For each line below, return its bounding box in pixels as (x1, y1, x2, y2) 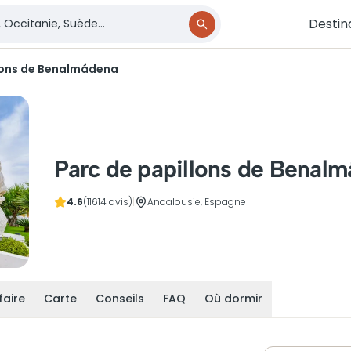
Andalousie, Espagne (147, 195, 247, 208)
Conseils (96, 291, 144, 306)
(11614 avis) (83, 195, 133, 208)
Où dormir (204, 291, 262, 306)
